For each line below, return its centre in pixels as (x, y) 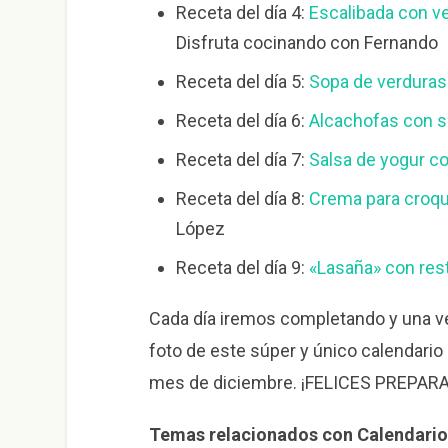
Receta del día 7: (242, 160)
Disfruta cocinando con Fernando (306, 43)
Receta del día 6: (242, 121)
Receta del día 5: (242, 82)
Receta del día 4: (242, 13)
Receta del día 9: (242, 268)
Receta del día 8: (242, 199)
